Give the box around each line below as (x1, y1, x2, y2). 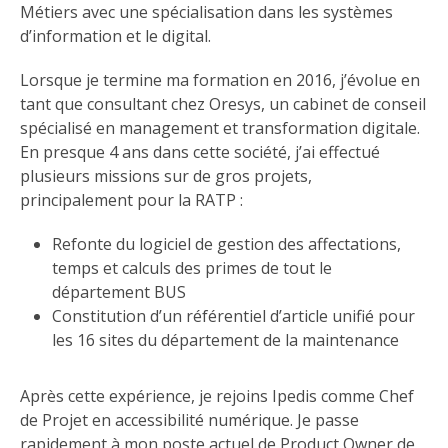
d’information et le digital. (20, 25, 211, 48)
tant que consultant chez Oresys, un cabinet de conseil (20, 93, 426, 116)
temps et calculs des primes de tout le (52, 257, 332, 280)
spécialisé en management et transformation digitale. (20, 117, 420, 140)
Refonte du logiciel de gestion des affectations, (52, 233, 401, 256)
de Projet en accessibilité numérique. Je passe (20, 409, 359, 432)
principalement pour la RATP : (20, 189, 243, 212)
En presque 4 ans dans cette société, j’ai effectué (20, 141, 380, 164)
